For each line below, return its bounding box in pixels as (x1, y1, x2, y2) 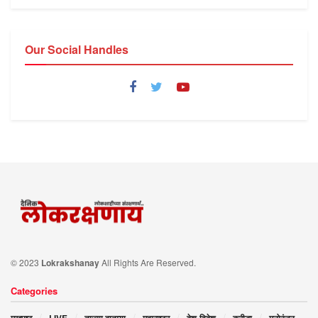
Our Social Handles (25, 40, 128, 57)
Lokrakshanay (41, 256, 99, 270)
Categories (11, 284, 57, 298)
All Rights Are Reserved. (99, 256, 196, 269)
